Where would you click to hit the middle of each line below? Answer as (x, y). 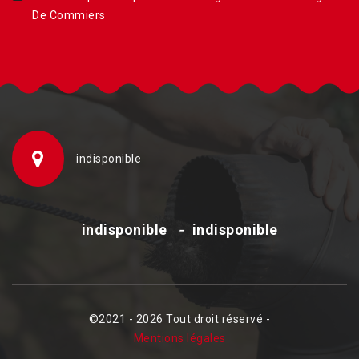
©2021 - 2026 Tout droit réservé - (179, 319)
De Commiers (69, 16)
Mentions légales (179, 339)
